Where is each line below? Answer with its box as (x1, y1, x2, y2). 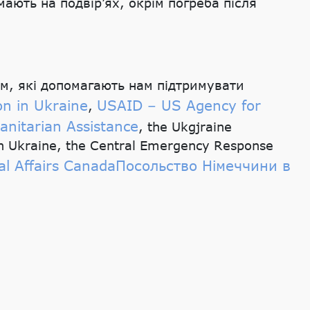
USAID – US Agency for (97, 96, 261, 113)
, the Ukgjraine (138, 118, 232, 134)
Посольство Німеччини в (116, 156, 291, 174)
